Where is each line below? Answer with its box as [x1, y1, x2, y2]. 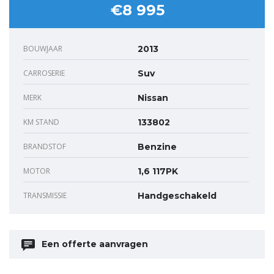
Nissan [138, 92, 168, 104]
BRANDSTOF [23, 141, 66, 152]
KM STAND [23, 117, 59, 128]
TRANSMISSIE [23, 190, 67, 201]
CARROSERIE [23, 68, 65, 79]
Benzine [138, 141, 177, 153]
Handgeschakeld [138, 190, 217, 202]
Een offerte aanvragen [42, 239, 148, 250]
